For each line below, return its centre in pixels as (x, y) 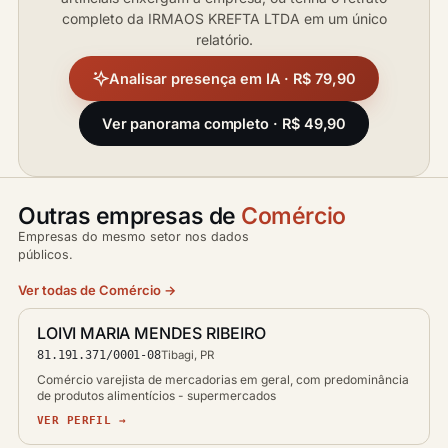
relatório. (224, 39)
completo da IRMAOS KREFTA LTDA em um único (224, 18)
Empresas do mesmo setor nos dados (133, 236)
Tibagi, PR (187, 355)
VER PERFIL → (82, 420)
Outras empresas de (130, 216)
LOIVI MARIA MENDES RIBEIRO (151, 333)
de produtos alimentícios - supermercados (156, 395)
